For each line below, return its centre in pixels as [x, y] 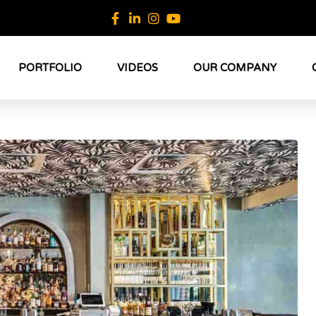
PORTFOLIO [50, 68]
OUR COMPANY [235, 68]
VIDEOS [138, 68]
